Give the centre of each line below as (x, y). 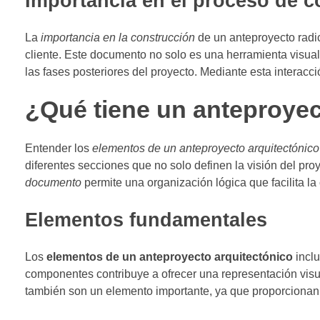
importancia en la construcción (118, 38)
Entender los (59, 148)
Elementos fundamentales (146, 220)
